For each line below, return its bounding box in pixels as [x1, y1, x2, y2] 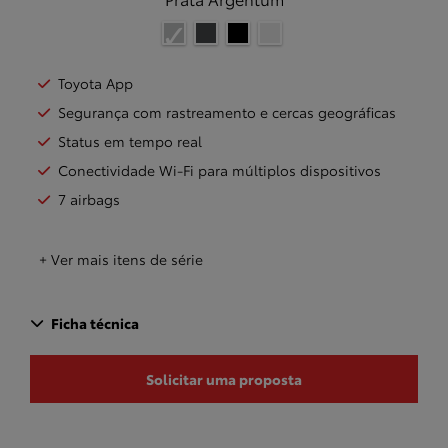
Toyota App [58, 73, 133, 94]
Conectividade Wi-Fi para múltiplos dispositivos [58, 160, 381, 181]
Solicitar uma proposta [146, 368, 302, 389]
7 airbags [58, 189, 120, 210]
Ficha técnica [51, 312, 139, 333]
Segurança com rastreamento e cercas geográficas [58, 102, 396, 123]
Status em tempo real [58, 131, 202, 152]
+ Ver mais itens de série [39, 248, 203, 269]
